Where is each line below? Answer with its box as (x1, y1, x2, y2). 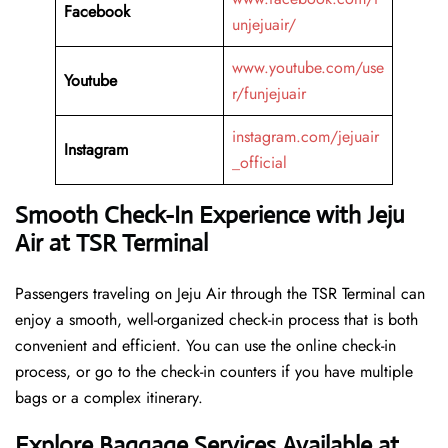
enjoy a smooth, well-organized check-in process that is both (15, 308, 418, 332)
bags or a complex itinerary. (15, 386, 208, 410)
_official (232, 151, 287, 175)
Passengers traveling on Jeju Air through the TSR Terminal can (15, 282, 425, 306)
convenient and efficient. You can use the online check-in (15, 334, 396, 358)
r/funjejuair (232, 82, 306, 106)
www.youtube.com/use (232, 56, 384, 80)
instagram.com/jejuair (232, 125, 379, 149)
